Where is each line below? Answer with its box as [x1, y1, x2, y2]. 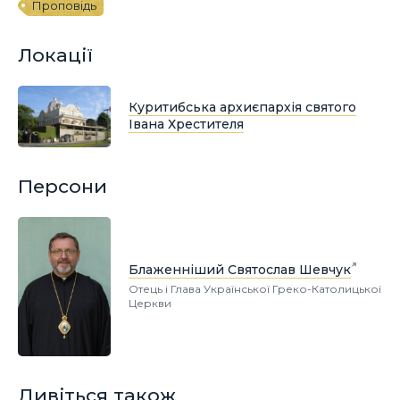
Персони [18, 174, 107, 197]
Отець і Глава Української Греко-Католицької [129, 281, 381, 296]
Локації [18, 43, 93, 66]
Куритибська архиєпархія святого [129, 98, 356, 115]
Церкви [129, 296, 171, 310]
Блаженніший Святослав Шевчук [129, 261, 351, 278]
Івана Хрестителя [129, 115, 244, 132]
